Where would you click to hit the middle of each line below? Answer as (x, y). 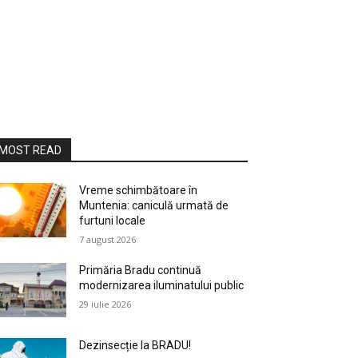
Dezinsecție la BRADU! (135, 346)
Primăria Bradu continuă (141, 270)
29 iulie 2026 (105, 304)
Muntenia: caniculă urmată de (154, 205)
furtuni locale (113, 221)
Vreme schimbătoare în (139, 190)
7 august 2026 (108, 239)
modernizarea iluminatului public (162, 285)
